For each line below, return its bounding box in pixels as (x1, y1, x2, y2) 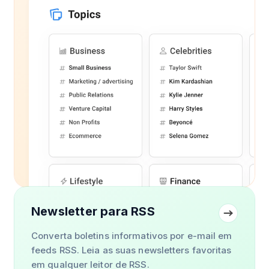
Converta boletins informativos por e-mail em (31, 230, 232, 241)
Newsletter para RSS (31, 204, 155, 219)
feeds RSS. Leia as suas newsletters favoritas (31, 244, 232, 256)
